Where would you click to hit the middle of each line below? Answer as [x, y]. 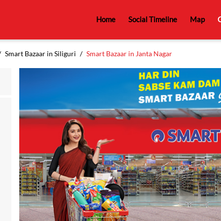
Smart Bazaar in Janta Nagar [129, 54]
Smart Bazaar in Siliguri [40, 54]
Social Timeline [152, 19]
